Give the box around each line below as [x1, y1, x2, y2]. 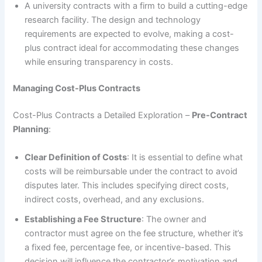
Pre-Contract [192, 110, 248, 121]
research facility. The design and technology [25, 14, 201, 25]
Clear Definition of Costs [25, 151, 127, 163]
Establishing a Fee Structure [25, 213, 142, 225]
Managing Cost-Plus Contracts [13, 83, 141, 94]
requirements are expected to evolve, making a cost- [25, 28, 235, 39]
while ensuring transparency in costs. [25, 56, 174, 67]
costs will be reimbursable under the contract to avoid [25, 166, 238, 177]
